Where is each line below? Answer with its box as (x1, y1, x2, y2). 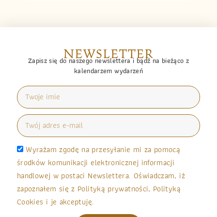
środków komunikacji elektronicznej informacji (17, 156, 175, 169)
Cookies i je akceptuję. (17, 195, 94, 208)
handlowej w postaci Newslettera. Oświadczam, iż (17, 169, 185, 182)
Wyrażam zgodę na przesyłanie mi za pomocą (26, 143, 181, 155)
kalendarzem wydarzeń (74, 65, 143, 76)
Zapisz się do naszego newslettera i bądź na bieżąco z (28, 55, 189, 66)
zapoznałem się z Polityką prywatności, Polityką (17, 182, 181, 195)
